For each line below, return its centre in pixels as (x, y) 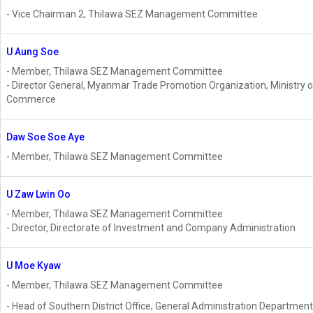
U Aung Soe (32, 52)
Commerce (31, 100)
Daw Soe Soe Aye (45, 137)
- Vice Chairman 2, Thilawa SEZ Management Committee (132, 14)
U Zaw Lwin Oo (38, 195)
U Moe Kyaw (34, 266)
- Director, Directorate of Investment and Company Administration (151, 228)
